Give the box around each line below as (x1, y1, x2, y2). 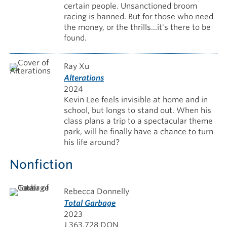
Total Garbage (64, 198, 116, 208)
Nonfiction (9, 157, 73, 172)
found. (64, 33, 87, 43)
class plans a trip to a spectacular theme (64, 116, 213, 126)
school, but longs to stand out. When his (64, 105, 212, 115)
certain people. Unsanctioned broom (64, 2, 198, 11)
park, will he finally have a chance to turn (64, 127, 214, 136)
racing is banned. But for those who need (64, 12, 214, 22)
